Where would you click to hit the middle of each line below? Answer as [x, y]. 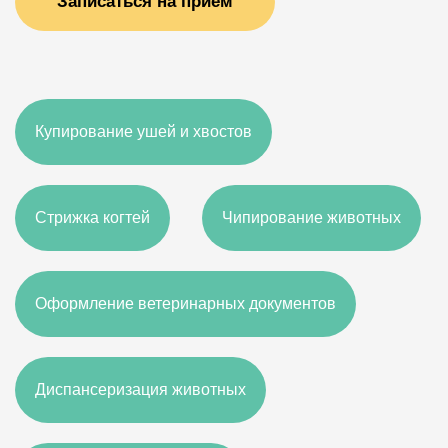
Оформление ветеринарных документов [185, 303]
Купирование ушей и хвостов [143, 131]
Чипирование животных [311, 217]
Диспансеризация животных [140, 389]
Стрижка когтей [92, 217]
